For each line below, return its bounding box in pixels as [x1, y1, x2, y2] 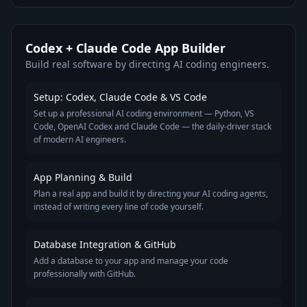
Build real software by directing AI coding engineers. [25, 58, 269, 71]
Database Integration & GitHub [34, 238, 176, 251]
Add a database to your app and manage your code [34, 255, 228, 267]
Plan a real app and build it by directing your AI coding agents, [34, 188, 268, 199]
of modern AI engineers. [34, 134, 126, 145]
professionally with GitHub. [34, 268, 136, 280]
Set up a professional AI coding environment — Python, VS [34, 108, 254, 119]
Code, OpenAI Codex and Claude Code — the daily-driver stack [34, 121, 271, 132]
